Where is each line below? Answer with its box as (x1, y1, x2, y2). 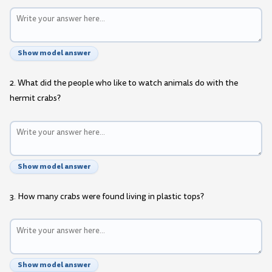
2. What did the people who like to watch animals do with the (10, 77, 238, 89)
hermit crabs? (10, 92, 61, 104)
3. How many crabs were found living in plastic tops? (10, 190, 204, 202)
